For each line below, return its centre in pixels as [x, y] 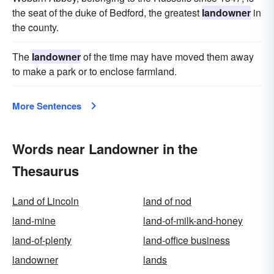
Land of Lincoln [46, 201]
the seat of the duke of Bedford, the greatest [107, 13]
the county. [35, 27]
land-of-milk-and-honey [193, 220]
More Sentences [47, 106]
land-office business [187, 240]
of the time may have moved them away [167, 57]
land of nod [167, 201]
